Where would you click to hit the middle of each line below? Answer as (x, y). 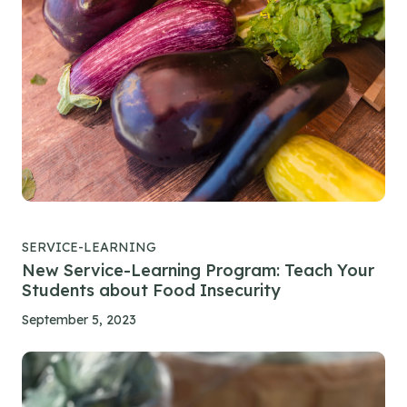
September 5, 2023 (79, 319)
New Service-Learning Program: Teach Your (198, 270)
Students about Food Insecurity (151, 290)
